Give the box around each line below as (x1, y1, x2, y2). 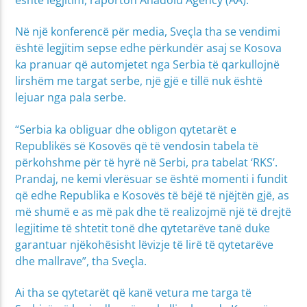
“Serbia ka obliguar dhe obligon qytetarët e (15, 121, 237, 137)
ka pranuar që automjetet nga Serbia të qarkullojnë (15, 57, 280, 73)
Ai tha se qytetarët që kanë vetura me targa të (15, 285, 252, 301)
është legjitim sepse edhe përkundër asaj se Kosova (15, 40, 282, 56)
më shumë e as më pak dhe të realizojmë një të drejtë (15, 204, 292, 219)
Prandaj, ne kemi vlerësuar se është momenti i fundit (15, 171, 288, 186)
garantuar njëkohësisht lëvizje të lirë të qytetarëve (15, 236, 274, 252)
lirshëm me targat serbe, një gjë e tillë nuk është (15, 73, 263, 89)
